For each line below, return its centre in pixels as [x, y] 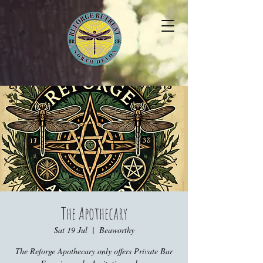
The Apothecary [94, 213]
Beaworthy [117, 230]
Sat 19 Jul [70, 230]
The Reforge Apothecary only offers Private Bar [94, 251]
